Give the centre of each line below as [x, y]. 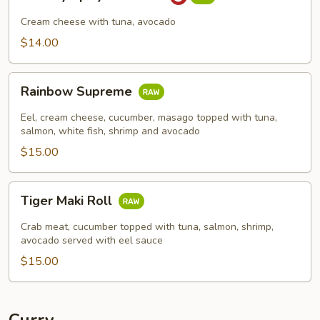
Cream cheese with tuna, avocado [98, 22]
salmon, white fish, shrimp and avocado [110, 131]
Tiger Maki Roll [68, 201]
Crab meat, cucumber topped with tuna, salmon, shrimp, [147, 227]
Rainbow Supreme [78, 92]
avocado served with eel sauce [92, 240]
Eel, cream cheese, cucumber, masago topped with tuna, [149, 117]
